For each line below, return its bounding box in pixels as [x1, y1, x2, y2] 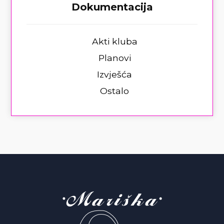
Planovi [98, 52, 131, 63]
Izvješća [97, 69, 132, 80]
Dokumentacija [71, 1, 153, 13]
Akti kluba [91, 36, 137, 47]
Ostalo [100, 85, 129, 96]
